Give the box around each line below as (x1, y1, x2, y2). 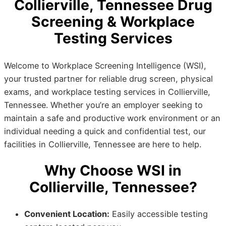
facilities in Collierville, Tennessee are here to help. (4, 139, 201, 149)
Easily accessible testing (109, 209, 208, 219)
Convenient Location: (24, 209, 109, 219)
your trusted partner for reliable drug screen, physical (4, 73, 213, 84)
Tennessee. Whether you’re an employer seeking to (4, 99, 203, 110)
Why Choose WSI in (44, 161, 182, 179)
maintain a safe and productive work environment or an (4, 112, 220, 123)
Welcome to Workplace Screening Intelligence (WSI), (4, 60, 206, 71)
